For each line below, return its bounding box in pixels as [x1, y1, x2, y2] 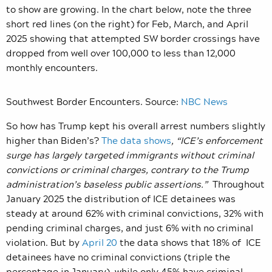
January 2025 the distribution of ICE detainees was [6, 191, 236, 206]
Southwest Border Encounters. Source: [6, 93, 181, 109]
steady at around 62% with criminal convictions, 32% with [6, 205, 263, 220]
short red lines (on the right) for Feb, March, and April [6, 16, 248, 31]
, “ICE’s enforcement [171, 132, 263, 148]
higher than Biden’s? [6, 132, 101, 148]
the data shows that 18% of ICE [117, 234, 261, 250]
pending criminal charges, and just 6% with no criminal [6, 220, 253, 235]
